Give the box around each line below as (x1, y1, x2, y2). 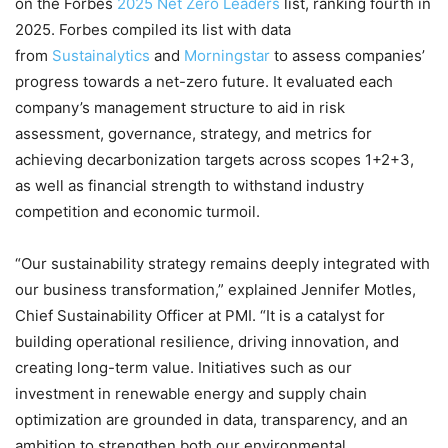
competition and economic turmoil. (15, 202, 260, 221)
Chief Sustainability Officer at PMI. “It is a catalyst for (15, 306, 385, 325)
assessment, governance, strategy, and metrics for (15, 124, 372, 143)
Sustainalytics (52, 46, 150, 65)
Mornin (184, 46, 234, 65)
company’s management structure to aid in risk (15, 98, 345, 117)
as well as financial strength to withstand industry (15, 176, 364, 195)
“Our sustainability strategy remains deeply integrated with (15, 254, 430, 273)
